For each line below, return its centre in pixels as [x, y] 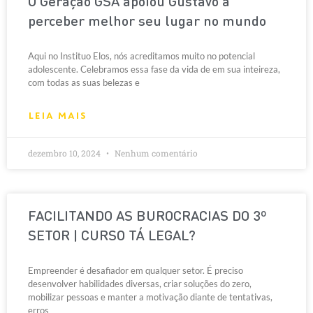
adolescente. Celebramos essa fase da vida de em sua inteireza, [154, 69]
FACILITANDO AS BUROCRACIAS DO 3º [147, 217]
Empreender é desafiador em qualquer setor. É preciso [136, 270]
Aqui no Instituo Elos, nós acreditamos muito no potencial [141, 56]
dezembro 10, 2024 [65, 153]
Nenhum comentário [155, 153]
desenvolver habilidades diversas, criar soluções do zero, [140, 284]
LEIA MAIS [57, 116]
